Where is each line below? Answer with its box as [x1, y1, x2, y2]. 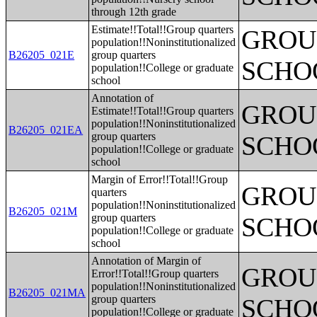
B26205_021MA [8, 287, 86, 299]
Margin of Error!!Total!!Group [91, 173, 229, 185]
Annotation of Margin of [91, 255, 202, 267]
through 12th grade [91, 6, 177, 18]
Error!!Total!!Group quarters [91, 267, 219, 279]
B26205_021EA [8, 124, 83, 136]
